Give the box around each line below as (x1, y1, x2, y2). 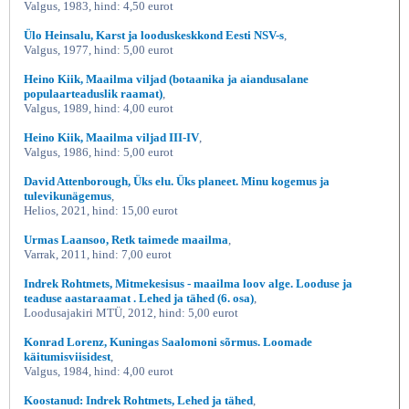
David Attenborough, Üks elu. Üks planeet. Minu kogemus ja (24, 173, 330, 188)
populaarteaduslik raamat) (24, 86, 163, 100)
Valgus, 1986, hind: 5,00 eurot (24, 144, 173, 159)
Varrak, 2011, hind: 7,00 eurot (24, 246, 172, 261)
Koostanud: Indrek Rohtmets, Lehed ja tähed (24, 393, 253, 407)
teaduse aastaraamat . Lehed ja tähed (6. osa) (24, 290, 254, 305)
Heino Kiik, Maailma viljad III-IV (24, 130, 199, 144)
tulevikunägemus (24, 188, 111, 203)
